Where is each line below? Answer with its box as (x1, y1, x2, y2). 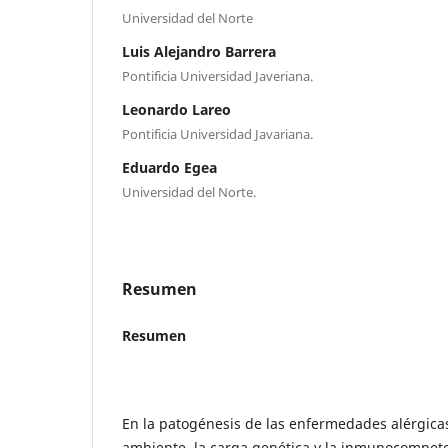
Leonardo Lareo (122, 99, 231, 119)
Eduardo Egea (122, 157, 217, 177)
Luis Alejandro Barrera (122, 41, 276, 61)
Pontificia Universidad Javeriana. (122, 66, 313, 85)
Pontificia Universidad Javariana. (122, 124, 313, 143)
